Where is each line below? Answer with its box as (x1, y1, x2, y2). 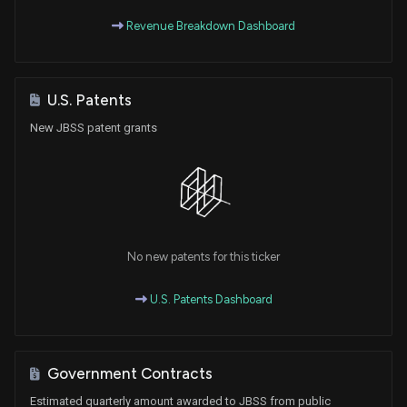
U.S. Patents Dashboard (146, 293, 273, 307)
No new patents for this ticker (127, 250, 280, 264)
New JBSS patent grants (30, 120, 157, 134)
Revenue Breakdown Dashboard (124, 18, 295, 33)
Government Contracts (47, 364, 213, 383)
